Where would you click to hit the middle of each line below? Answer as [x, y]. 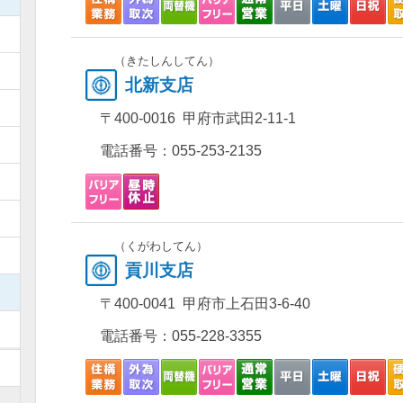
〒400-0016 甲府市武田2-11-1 [197, 118]
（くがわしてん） [161, 246]
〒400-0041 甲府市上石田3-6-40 [205, 304]
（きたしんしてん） [166, 61]
